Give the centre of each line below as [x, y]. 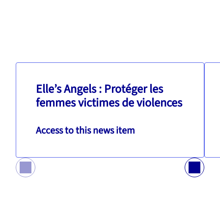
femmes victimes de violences [109, 103]
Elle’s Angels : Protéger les [99, 89]
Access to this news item [85, 131]
